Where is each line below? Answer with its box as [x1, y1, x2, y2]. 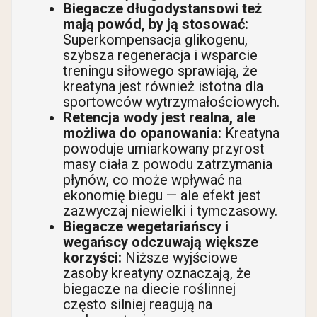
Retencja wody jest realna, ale [63, 109, 255, 127]
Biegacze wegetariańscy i [63, 218, 229, 236]
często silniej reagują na [63, 296, 212, 313]
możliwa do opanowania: [63, 125, 221, 142]
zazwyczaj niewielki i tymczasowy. [63, 202, 277, 220]
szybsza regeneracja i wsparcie [63, 47, 258, 64]
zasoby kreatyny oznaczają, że [63, 265, 251, 282]
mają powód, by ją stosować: [63, 16, 248, 33]
